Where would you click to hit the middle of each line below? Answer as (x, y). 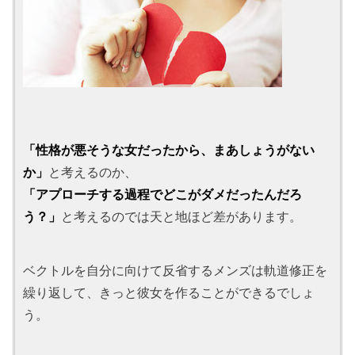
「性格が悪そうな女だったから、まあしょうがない (169, 150)
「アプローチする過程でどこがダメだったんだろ (163, 195)
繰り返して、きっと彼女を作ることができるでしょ (169, 293)
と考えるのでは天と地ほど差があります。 (182, 217)
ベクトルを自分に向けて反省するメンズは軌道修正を (176, 271)
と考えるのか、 (93, 172)
